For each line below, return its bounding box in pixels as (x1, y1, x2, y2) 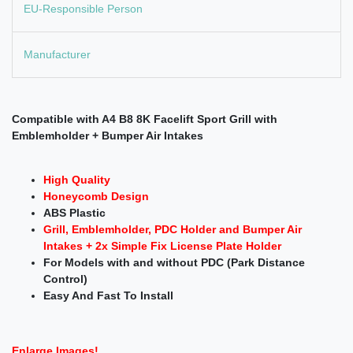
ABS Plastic (43, 206, 106, 220)
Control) (43, 273, 87, 286)
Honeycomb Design (43, 190, 149, 203)
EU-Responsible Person (24, 2, 143, 15)
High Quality (43, 173, 110, 187)
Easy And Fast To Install (43, 289, 173, 303)
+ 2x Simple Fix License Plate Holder (86, 240, 281, 253)
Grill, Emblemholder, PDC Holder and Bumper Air (43, 223, 302, 236)
